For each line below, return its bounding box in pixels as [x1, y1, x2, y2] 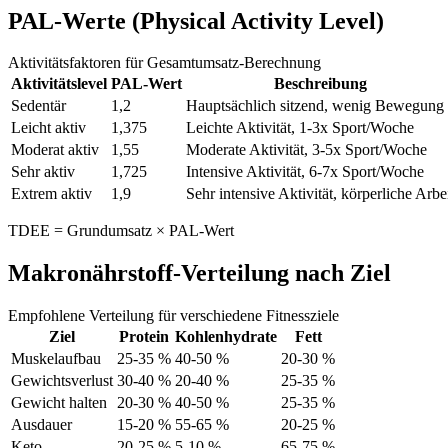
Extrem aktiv [11, 185, 92, 203]
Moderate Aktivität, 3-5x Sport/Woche [186, 141, 427, 159]
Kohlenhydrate [175, 328, 277, 346]
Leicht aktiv [11, 119, 86, 137]
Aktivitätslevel [11, 75, 107, 93]
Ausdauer [11, 416, 72, 434]
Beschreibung [274, 75, 367, 93]
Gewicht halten [11, 394, 107, 412]
